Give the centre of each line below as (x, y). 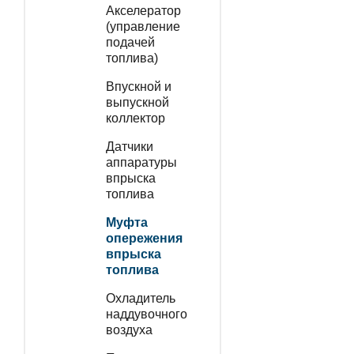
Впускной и (138, 86)
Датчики (129, 146)
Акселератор (143, 10)
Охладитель (140, 298)
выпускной (137, 102)
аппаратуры (141, 162)
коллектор (135, 118)
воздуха (129, 330)
